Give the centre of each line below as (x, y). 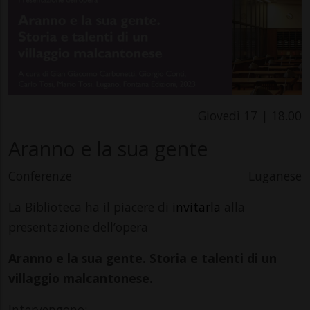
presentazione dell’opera (78, 227)
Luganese (275, 175)
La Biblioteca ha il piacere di (90, 207)
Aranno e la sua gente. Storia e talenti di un (143, 258)
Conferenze (40, 175)
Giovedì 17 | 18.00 (250, 115)
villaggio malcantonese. (81, 278)
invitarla (198, 207)
